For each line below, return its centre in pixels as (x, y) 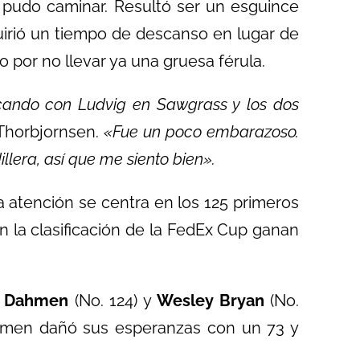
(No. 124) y (110, 301)
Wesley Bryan (208, 301)
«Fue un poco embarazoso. (201, 132)
